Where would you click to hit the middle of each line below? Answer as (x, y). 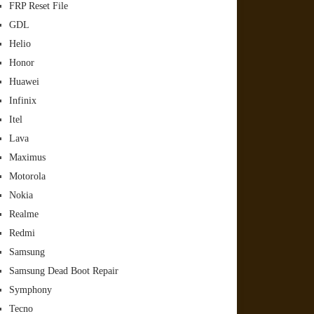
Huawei (25, 82)
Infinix (23, 101)
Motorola (28, 176)
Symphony (31, 290)
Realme (24, 214)
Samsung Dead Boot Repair (64, 271)
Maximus (28, 157)
